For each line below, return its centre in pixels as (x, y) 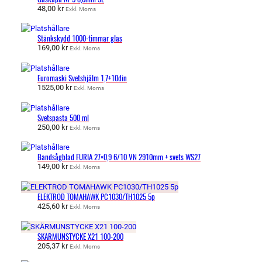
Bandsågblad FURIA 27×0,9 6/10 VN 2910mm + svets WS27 (119, 157)
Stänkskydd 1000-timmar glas (80, 39)
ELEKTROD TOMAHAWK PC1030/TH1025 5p (96, 196)
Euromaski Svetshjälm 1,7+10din (82, 78)
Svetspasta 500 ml (63, 118)
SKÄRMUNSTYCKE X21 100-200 (80, 236)
